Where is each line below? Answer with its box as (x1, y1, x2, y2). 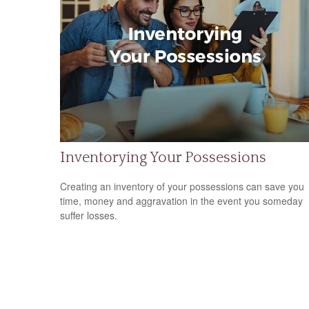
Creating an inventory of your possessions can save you (60, 179, 304, 193)
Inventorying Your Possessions (60, 149, 266, 167)
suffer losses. (60, 208, 117, 222)
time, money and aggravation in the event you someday (60, 193, 303, 208)
